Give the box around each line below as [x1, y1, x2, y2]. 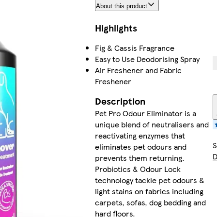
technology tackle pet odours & [95, 174, 205, 186]
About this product [96, 2, 148, 10]
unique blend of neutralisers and [95, 119, 209, 130]
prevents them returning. [95, 152, 185, 164]
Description [95, 94, 146, 108]
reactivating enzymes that [95, 130, 186, 141]
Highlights [95, 21, 138, 35]
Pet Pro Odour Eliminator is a [95, 108, 197, 119]
